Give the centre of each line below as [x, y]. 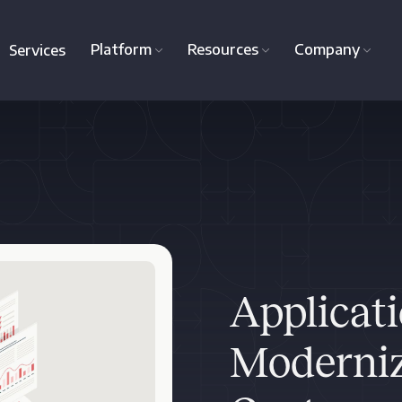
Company [327, 49]
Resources [223, 49]
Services [37, 50]
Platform [121, 49]
